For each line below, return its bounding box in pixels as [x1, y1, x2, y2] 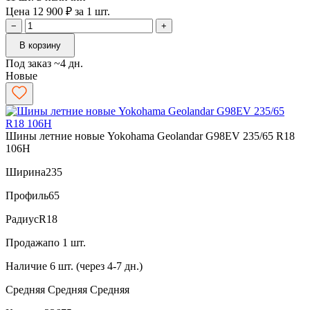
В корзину [19, 39, 61, 51]
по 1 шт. [48, 236, 86, 248]
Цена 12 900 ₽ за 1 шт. [6, 5, 110, 17]
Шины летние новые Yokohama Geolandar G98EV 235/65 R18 [6, 129, 295, 142]
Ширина [6, 165, 46, 178]
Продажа [6, 236, 48, 248]
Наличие [6, 259, 47, 272]
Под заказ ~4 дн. [6, 57, 83, 69]
